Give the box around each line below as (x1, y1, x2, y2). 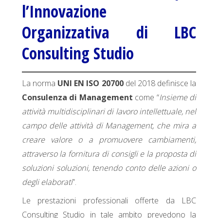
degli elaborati (21, 177, 73, 188)
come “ (132, 92, 159, 103)
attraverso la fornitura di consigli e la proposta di (21, 148, 197, 160)
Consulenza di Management (21, 92, 133, 103)
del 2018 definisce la (123, 78, 197, 89)
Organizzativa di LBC (21, 20, 197, 43)
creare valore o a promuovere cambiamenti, (21, 134, 197, 145)
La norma (21, 78, 58, 89)
